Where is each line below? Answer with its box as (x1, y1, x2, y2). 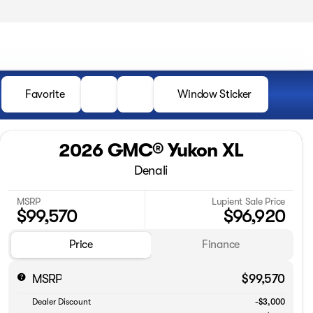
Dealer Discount (32, 297, 91, 307)
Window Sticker (177, 88, 252, 101)
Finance (202, 238, 240, 252)
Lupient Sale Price (212, 195, 285, 207)
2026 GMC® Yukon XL (58, 140, 244, 161)
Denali (134, 163, 168, 177)
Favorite (25, 88, 65, 101)
